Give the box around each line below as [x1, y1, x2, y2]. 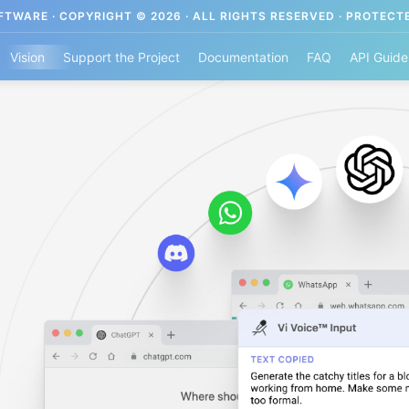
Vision [9, 49, 45, 65]
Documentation [197, 49, 288, 65]
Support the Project [62, 49, 180, 65]
